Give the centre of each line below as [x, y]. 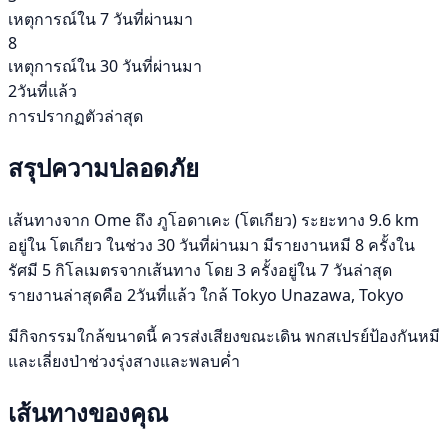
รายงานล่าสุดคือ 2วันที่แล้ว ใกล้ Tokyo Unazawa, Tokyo [206, 294]
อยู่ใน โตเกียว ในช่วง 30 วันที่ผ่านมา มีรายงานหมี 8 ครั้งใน [211, 244]
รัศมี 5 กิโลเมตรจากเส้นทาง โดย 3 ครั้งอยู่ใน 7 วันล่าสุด [200, 269]
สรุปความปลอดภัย [103, 167]
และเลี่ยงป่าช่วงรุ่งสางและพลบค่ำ [124, 360]
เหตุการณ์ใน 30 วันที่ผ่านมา [105, 65]
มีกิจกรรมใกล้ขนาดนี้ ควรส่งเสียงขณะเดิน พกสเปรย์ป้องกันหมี [224, 335]
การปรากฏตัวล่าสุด [75, 115]
